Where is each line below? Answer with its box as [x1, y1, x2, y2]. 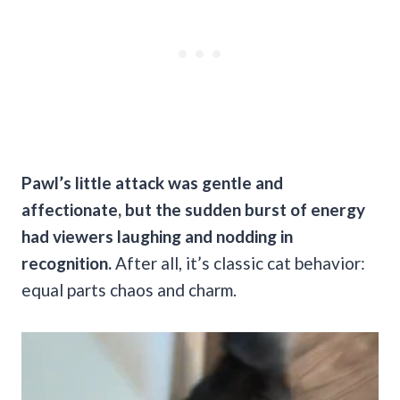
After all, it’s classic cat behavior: [112, 252, 365, 273]
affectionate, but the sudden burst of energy [21, 198, 365, 220]
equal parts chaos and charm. [21, 279, 237, 300]
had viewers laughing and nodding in [21, 225, 293, 246]
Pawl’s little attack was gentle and [21, 171, 283, 193]
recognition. [21, 252, 112, 273]
